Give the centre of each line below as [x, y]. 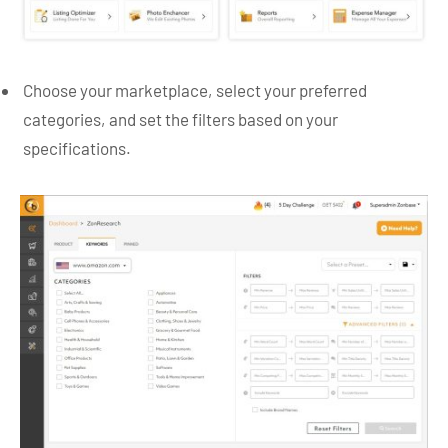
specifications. [77, 148]
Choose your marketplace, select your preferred [195, 90]
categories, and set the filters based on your [180, 119]
